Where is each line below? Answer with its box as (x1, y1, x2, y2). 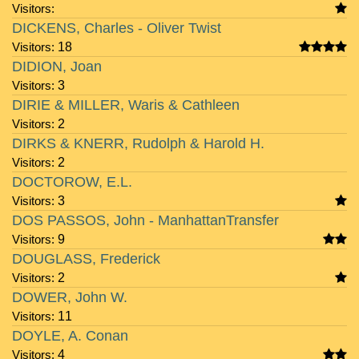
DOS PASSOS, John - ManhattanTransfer (12, 212, 279, 228)
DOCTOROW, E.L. (12, 174, 132, 190)
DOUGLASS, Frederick (12, 251, 160, 267)
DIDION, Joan (12, 58, 102, 75)
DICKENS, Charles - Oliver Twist (12, 20, 221, 36)
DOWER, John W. (12, 289, 127, 305)
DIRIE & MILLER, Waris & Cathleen (12, 97, 240, 113)
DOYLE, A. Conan (12, 328, 128, 344)
